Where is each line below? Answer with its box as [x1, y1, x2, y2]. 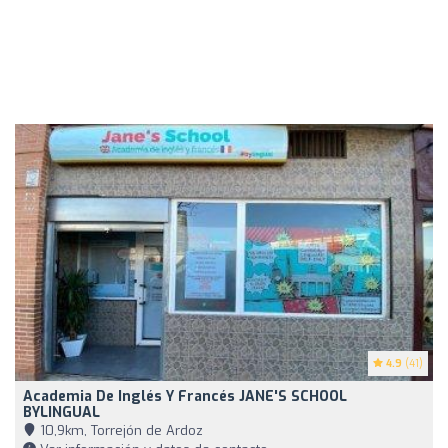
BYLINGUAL [23, 402, 100, 422]
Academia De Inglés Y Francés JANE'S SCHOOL [23, 386, 347, 406]
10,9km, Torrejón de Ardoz [36, 421, 203, 439]
